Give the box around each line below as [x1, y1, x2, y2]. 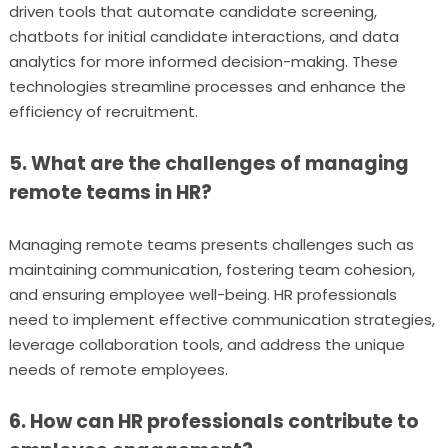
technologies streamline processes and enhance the [8, 76, 406, 97]
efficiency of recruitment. [8, 101, 198, 122]
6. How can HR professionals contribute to [8, 408, 419, 435]
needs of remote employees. [8, 359, 228, 380]
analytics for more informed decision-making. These [8, 51, 398, 72]
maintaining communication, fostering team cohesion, [8, 259, 415, 280]
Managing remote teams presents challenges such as [8, 234, 414, 255]
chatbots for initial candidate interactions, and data [8, 26, 399, 47]
